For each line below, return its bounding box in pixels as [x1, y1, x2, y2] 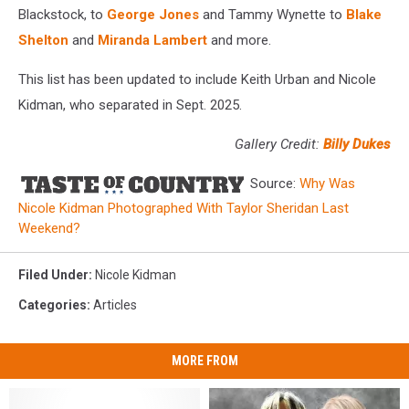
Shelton [18, 31, 68, 48]
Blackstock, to [18, 5, 103, 23]
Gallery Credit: [235, 135, 323, 152]
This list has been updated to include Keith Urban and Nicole [18, 70, 376, 88]
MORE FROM [171, 352, 238, 368]
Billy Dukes [323, 135, 391, 152]
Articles [93, 297, 137, 312]
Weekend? [18, 219, 80, 236]
